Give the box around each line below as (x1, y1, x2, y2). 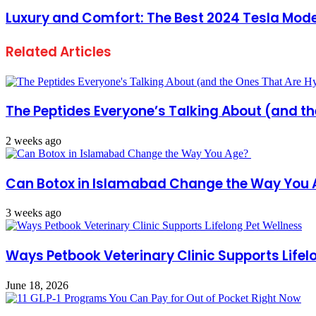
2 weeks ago (6, 134, 61, 147)
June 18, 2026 (6, 279, 68, 291)
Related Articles (6, 42, 111, 61)
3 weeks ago (6, 207, 61, 219)
